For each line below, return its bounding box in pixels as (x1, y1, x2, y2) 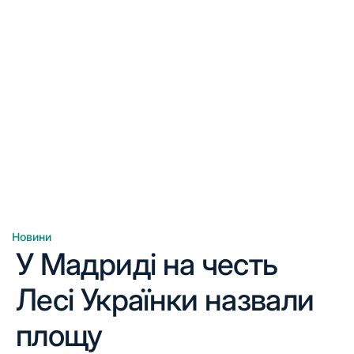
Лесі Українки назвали (16, 281, 314, 318)
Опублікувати (11, 237, 85, 251)
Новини (12, 230, 51, 243)
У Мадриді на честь (16, 246, 278, 282)
